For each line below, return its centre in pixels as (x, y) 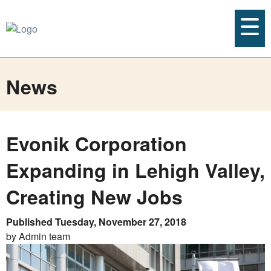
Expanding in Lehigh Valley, (135, 170)
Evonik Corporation (96, 143)
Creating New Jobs (94, 197)
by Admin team (38, 236)
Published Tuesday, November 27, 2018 (96, 222)
